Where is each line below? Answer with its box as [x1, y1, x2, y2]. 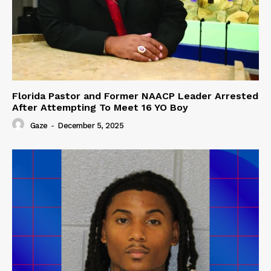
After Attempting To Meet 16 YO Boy [12, 102, 188, 114]
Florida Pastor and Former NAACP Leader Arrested [12, 90, 258, 102]
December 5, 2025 [57, 120, 123, 130]
